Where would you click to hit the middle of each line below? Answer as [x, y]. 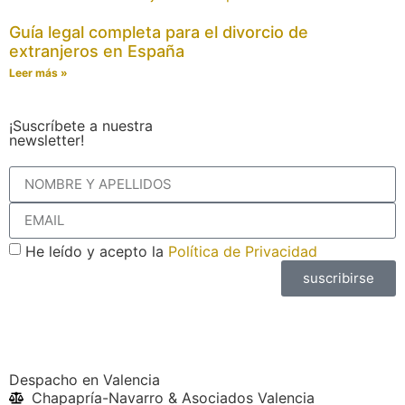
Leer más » [38, 72]
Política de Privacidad [243, 251]
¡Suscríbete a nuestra [81, 125]
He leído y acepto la [97, 251]
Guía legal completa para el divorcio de [159, 32]
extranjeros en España [97, 51]
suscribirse [339, 278]
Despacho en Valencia [85, 379]
